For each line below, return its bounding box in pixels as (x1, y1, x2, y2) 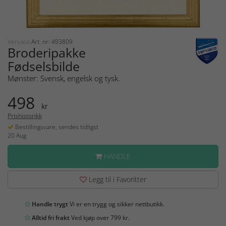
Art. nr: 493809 (31, 37, 73, 46)
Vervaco (8, 37, 31, 46)
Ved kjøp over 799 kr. (70, 213, 130, 222)
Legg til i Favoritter (87, 175, 146, 185)
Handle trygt (30, 200, 68, 209)
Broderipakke (8, 44, 86, 62)
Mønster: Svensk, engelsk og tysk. (8, 73, 120, 84)
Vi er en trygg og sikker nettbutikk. (68, 200, 164, 209)
